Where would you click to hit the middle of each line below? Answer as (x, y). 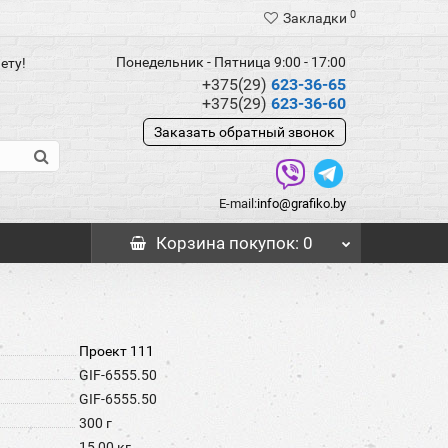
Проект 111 (116, 351)
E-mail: (237, 203)
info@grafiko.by (301, 203)
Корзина (191, 243)
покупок (260, 243)
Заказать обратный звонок (244, 132)
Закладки (314, 18)
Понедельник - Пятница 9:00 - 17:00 (230, 62)
